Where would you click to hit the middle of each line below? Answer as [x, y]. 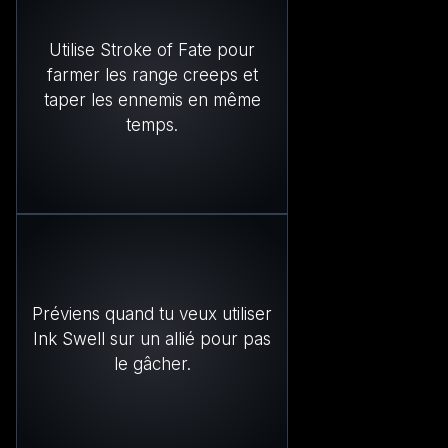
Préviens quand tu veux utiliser [152, 314]
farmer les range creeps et [152, 74]
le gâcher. [152, 364]
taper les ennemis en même [152, 99]
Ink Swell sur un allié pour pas [152, 339]
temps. [152, 124]
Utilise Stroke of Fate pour [152, 49]
